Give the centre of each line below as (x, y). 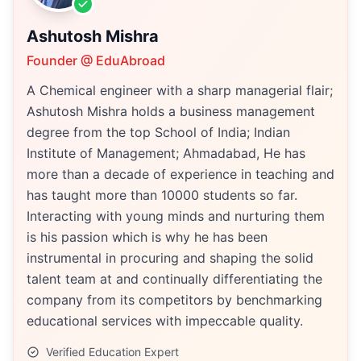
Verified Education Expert (112, 352)
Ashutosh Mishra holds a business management (171, 111)
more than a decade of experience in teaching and (180, 174)
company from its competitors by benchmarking (174, 300)
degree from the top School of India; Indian (158, 132)
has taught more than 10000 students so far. (162, 195)
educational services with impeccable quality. (165, 321)
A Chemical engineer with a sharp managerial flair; (180, 90)
